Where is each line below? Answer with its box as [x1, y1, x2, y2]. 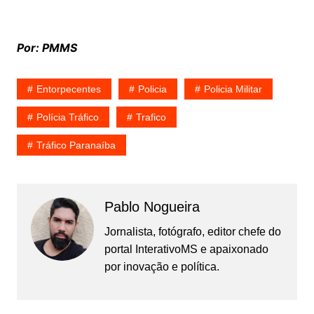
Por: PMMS [16, 41, 77, 55]
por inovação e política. [104, 261, 219, 273]
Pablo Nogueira [104, 199, 200, 215]
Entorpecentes [36, 83, 101, 95]
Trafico [135, 111, 166, 123]
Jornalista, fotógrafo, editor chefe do [104, 226, 281, 238]
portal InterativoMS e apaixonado [104, 243, 268, 256]
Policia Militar [203, 83, 262, 95]
